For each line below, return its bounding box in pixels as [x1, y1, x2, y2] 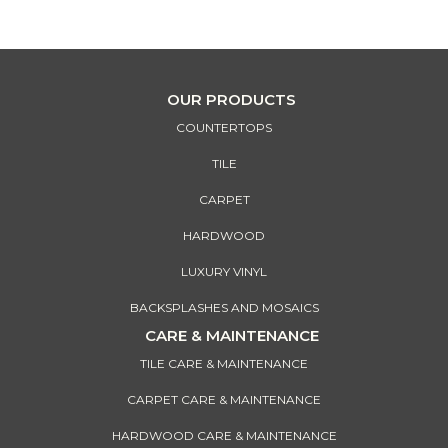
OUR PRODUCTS [167, 90, 296, 110]
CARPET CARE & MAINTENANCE [127, 392, 321, 408]
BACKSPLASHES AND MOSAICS [129, 300, 319, 316]
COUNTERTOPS [176, 120, 272, 136]
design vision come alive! [144, 2, 304, 19]
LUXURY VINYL [181, 264, 267, 280]
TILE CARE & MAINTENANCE [140, 356, 308, 372]
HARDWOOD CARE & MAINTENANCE [111, 428, 337, 444]
